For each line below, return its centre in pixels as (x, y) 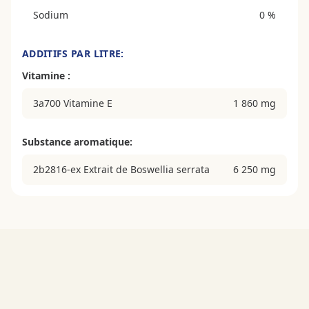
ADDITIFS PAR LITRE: (73, 53)
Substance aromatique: (77, 141)
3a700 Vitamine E (73, 103)
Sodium (51, 14)
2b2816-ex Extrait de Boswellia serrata (121, 169)
